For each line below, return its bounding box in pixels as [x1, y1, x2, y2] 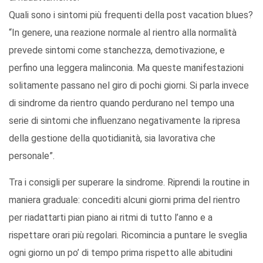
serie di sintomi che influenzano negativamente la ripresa [9, 115, 240, 127]
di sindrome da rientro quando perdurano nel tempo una [9, 97, 234, 109]
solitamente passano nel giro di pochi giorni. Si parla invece [9, 80, 249, 92]
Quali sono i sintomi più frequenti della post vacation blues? [9, 9, 253, 21]
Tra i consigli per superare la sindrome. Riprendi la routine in [9, 177, 249, 188]
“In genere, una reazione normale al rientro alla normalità [9, 27, 237, 39]
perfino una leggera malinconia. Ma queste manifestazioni [9, 62, 244, 74]
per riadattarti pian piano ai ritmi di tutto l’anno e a [9, 212, 213, 224]
